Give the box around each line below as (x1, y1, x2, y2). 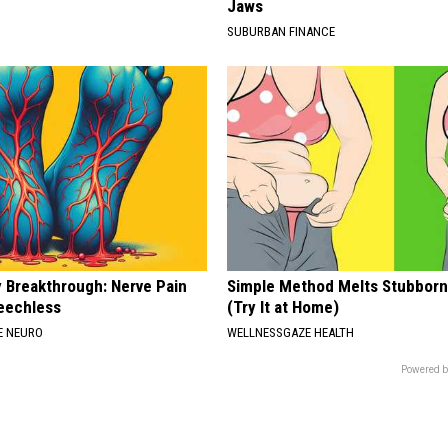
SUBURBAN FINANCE (227, 23, 336, 39)
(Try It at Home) (227, 296, 340, 317)
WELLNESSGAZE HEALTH (227, 324, 355, 340)
